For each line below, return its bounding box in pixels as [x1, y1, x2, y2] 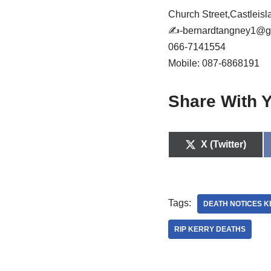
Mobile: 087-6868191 [168, 58, 260, 69]
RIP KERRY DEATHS [174, 225, 246, 234]
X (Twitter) [200, 139, 246, 150]
